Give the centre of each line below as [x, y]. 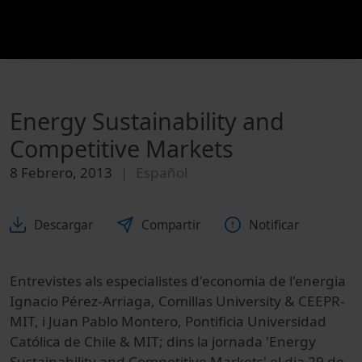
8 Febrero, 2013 [61, 173]
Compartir [171, 225]
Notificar [274, 225]
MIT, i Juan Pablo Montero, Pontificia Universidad [168, 321]
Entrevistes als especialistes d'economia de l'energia [178, 280]
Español [162, 173]
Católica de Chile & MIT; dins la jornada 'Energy [163, 341]
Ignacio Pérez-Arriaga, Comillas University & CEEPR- [177, 301]
